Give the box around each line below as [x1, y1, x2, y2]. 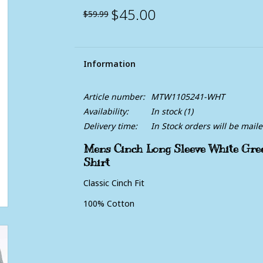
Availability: [83, 106, 129, 117]
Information [83, 58, 136, 69]
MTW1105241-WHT [150, 91, 225, 102]
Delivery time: [83, 120, 137, 131]
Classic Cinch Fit [83, 177, 144, 189]
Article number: [83, 91, 145, 102]
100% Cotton [83, 198, 134, 210]
